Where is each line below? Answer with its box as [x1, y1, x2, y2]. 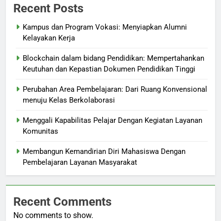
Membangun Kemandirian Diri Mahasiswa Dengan [23, 147, 185, 156]
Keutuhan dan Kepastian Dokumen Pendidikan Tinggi [23, 65, 195, 74]
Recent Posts [13, 1, 83, 16]
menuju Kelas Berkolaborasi [23, 96, 115, 105]
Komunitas [23, 127, 58, 136]
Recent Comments [13, 195, 111, 209]
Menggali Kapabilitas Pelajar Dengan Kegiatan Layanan [23, 116, 202, 125]
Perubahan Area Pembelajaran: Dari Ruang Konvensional [23, 85, 207, 94]
